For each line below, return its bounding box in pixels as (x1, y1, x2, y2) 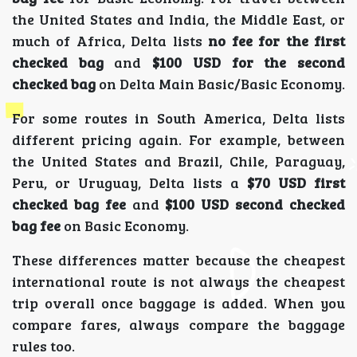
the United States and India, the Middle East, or (12, 9, 345, 29)
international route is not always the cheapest (12, 271, 345, 291)
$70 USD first (247, 172, 345, 192)
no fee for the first (208, 30, 346, 50)
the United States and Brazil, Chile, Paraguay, (12, 151, 345, 171)
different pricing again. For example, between (12, 129, 345, 149)
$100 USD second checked (165, 194, 346, 214)
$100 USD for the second (152, 52, 346, 72)
